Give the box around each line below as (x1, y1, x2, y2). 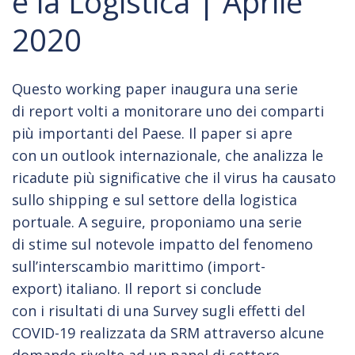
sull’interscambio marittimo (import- (12, 257, 265, 276)
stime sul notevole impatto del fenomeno (29, 235, 313, 254)
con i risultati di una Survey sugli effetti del (12, 301, 305, 320)
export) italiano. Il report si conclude (12, 279, 261, 298)
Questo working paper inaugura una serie (12, 79, 298, 98)
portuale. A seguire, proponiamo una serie (12, 212, 302, 231)
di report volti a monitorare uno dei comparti (12, 101, 324, 120)
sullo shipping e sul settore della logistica (12, 190, 297, 209)
